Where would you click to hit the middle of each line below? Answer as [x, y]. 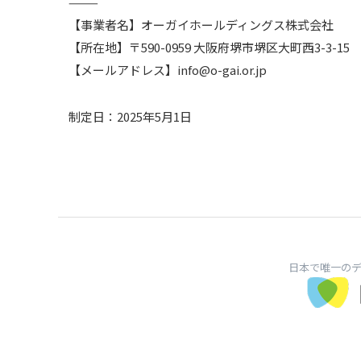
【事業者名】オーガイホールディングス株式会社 [201, 25]
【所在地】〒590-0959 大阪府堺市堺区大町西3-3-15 [210, 47]
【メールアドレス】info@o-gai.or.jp [168, 70]
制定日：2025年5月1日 [131, 116]
